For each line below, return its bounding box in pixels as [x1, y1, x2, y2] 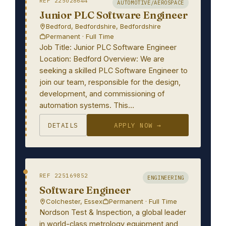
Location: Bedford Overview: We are [39, 54, 164, 63]
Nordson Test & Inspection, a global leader [39, 208, 186, 216]
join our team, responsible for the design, [39, 78, 181, 86]
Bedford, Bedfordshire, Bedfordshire [46, 22, 161, 30]
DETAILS [48, 121, 78, 129]
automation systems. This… [39, 101, 134, 109]
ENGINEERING [147, 174, 184, 181]
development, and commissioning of [39, 89, 164, 98]
